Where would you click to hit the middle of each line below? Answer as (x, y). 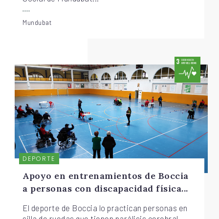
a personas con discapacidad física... (105, 189)
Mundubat (37, 22)
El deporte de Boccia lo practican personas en (105, 208)
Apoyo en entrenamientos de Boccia (106, 176)
